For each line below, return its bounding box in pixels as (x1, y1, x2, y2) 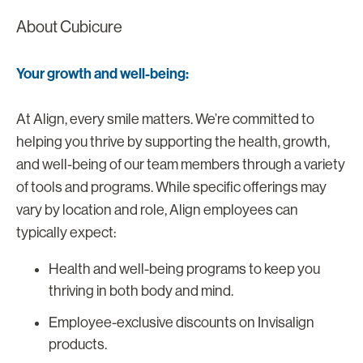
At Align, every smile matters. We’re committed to (16, 110, 314, 127)
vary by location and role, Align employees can (16, 201, 298, 218)
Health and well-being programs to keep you (49, 260, 320, 277)
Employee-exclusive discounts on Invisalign (49, 314, 314, 331)
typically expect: (16, 224, 116, 241)
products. (49, 336, 107, 353)
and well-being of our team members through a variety (16, 156, 345, 173)
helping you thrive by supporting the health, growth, (16, 133, 330, 150)
